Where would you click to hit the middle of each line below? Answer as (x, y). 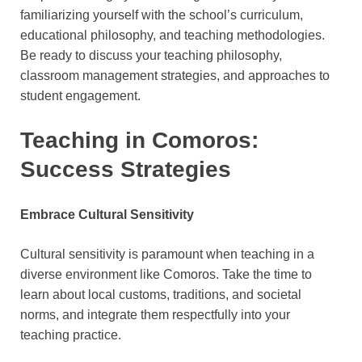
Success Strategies (126, 170)
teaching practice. (71, 335)
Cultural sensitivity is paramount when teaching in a (167, 255)
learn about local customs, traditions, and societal (161, 295)
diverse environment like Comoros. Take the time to (166, 275)
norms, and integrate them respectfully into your (155, 315)
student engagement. (80, 96)
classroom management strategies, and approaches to (175, 76)
